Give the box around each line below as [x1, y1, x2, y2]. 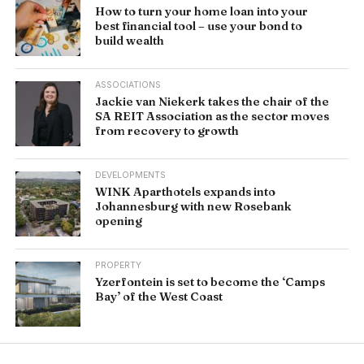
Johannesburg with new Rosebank [95, 198, 292, 214]
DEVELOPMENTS [95, 169, 167, 180]
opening [95, 213, 143, 228]
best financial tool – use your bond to [95, 18, 303, 33]
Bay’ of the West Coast [95, 288, 223, 304]
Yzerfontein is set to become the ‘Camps [95, 274, 326, 289]
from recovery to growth [95, 123, 240, 138]
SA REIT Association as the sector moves [95, 108, 330, 123]
